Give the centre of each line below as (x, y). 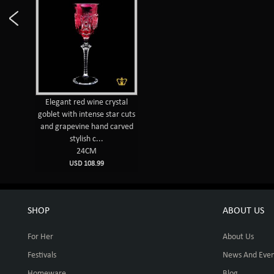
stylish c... (87, 139)
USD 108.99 (87, 164)
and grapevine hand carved (87, 127)
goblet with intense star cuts (87, 115)
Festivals (42, 255)
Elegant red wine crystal (87, 102)
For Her (40, 237)
